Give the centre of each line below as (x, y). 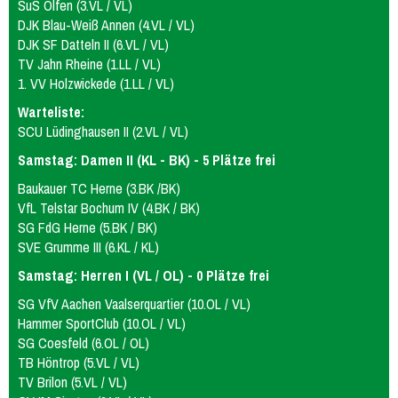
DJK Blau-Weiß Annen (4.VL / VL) (106, 25)
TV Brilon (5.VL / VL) (72, 382)
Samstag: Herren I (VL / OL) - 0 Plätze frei (143, 275)
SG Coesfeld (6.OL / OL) (84, 343)
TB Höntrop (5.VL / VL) (79, 362)
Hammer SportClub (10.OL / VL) (102, 323)
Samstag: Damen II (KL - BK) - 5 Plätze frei (147, 160)
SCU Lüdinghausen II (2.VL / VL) (103, 131)
